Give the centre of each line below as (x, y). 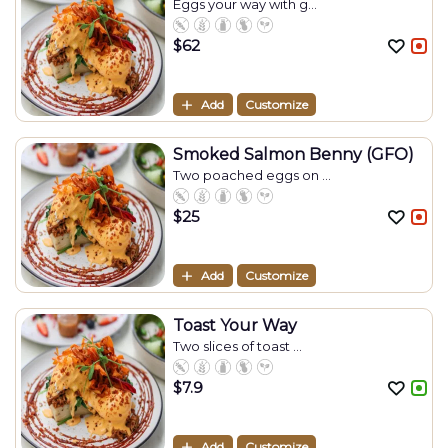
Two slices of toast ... (237, 346)
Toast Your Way (235, 325)
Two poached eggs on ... (252, 175)
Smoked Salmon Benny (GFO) (293, 154)
